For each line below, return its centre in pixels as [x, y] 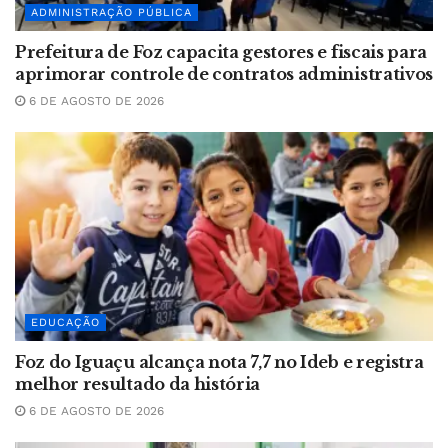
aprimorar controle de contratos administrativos [224, 74]
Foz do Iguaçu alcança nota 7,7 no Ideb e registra [219, 362]
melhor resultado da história [138, 384]
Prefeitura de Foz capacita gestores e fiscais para [221, 52]
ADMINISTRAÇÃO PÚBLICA [111, 13]
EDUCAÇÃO [65, 323]
